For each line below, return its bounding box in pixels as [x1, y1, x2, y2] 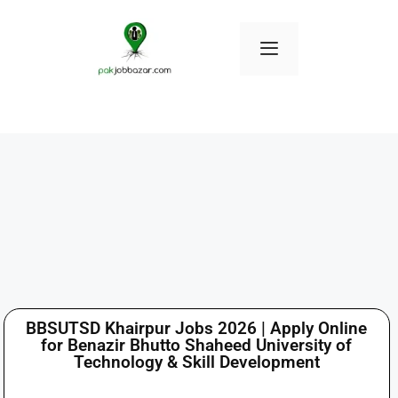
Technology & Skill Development [73, 352, 320, 372]
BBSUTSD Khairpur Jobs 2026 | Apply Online [26, 318, 368, 338]
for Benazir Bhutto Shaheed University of [41, 335, 353, 355]
